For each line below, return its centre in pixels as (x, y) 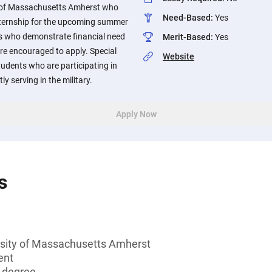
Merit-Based (187, 37)
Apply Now (136, 114)
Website (178, 56)
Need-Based (187, 18)
